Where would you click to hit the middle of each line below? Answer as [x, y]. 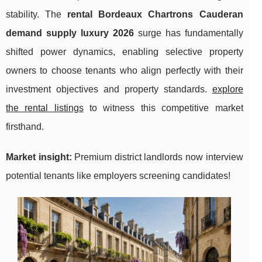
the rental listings [45, 108]
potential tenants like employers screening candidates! [118, 176]
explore [227, 89]
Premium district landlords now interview [157, 157]
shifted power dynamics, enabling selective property [125, 52]
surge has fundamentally [188, 33]
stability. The [37, 15]
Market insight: [39, 157]
